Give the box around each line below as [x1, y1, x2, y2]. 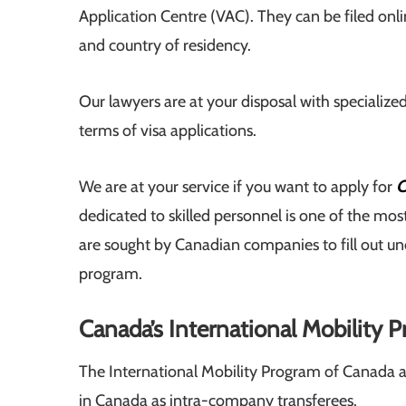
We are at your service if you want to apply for [79, 177, 396, 198]
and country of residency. [79, 35, 251, 56]
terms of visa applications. [79, 121, 256, 141]
